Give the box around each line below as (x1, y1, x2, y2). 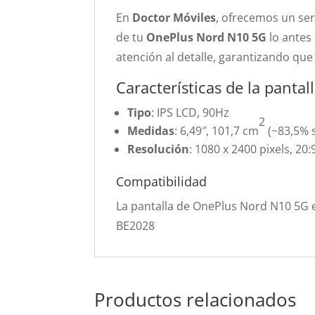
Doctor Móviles (132, 10, 217, 25)
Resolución (127, 141, 190, 157)
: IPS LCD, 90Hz (151, 105, 230, 120)
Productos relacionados (94, 287, 297, 312)
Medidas (127, 123, 175, 139)
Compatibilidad (116, 173, 207, 190)
